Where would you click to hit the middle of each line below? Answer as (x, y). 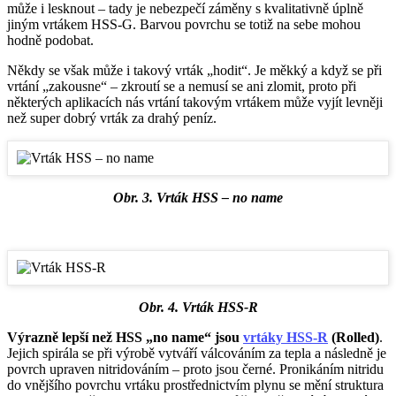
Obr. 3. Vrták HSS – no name (198, 198)
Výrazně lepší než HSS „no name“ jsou (125, 338)
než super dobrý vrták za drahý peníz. (112, 118)
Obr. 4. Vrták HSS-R (198, 308)
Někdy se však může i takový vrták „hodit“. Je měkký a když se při (194, 71)
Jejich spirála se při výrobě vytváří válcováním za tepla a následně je (197, 354)
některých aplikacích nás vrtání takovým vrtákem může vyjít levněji (195, 103)
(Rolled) (354, 338)
